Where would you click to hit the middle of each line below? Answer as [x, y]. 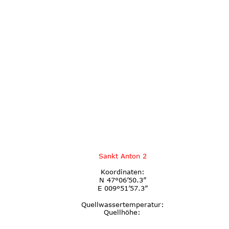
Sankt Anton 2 [122, 156]
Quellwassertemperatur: [122, 204]
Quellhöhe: [122, 212]
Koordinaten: [122, 172]
